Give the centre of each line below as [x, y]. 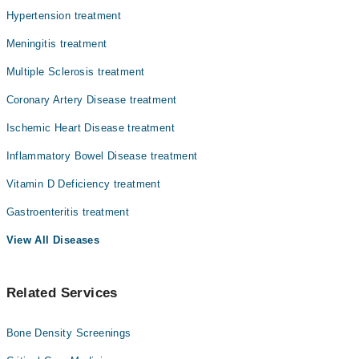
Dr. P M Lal [87, 32]
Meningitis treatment [56, 44]
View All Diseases [53, 240]
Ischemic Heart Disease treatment [90, 128]
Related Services [62, 293]
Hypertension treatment [64, 16]
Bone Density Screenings [69, 333]
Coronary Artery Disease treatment [91, 100]
